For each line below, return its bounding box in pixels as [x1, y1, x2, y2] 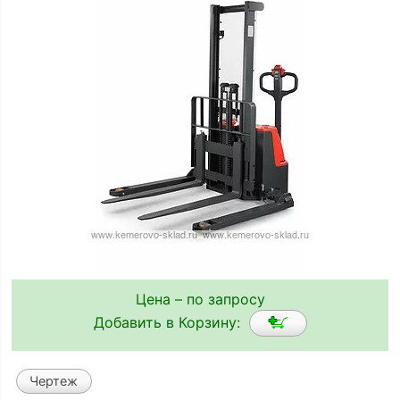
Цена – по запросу [135, 289, 265, 308]
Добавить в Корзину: [93, 312, 249, 331]
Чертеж [29, 373, 79, 389]
